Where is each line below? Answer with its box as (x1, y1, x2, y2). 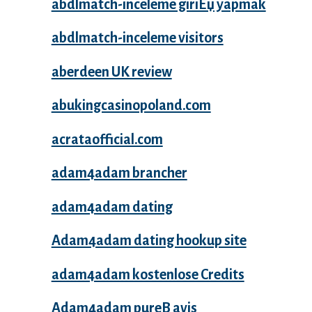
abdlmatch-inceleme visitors (51, 30, 224, 46)
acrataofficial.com (51, 131, 163, 147)
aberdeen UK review (51, 63, 172, 79)
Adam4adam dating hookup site (51, 233, 247, 249)
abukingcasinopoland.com (51, 97, 211, 114)
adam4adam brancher (51, 165, 187, 181)
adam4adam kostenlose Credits (51, 266, 244, 282)
